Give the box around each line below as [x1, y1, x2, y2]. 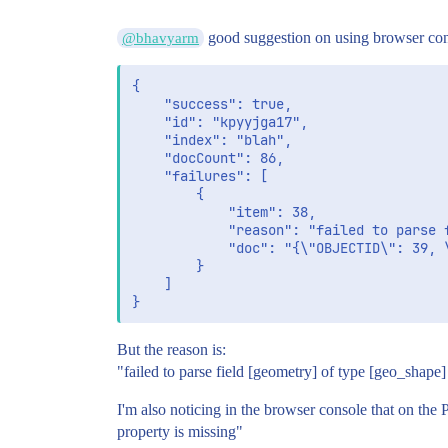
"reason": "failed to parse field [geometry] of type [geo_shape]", [132, 221, 228, 240]
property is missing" [117, 423, 243, 441]
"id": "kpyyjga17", [132, 113, 164, 132]
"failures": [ [132, 167, 164, 186]
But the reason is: [117, 341, 226, 359]
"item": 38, [132, 203, 228, 222]
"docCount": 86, [132, 149, 164, 168]
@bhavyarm [122, 30, 200, 47]
